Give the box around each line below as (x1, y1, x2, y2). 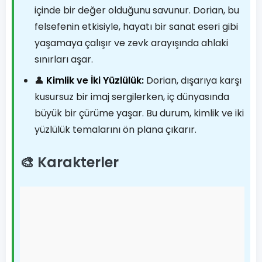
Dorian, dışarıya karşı (144, 74, 242, 87)
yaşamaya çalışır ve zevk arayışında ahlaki (35, 36, 228, 50)
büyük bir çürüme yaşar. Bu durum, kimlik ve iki (35, 106, 244, 120)
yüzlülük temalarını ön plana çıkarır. (35, 123, 196, 136)
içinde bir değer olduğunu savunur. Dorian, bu (35, 4, 239, 17)
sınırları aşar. (35, 53, 93, 66)
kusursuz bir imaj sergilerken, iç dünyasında (35, 90, 229, 104)
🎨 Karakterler (20, 153, 119, 172)
